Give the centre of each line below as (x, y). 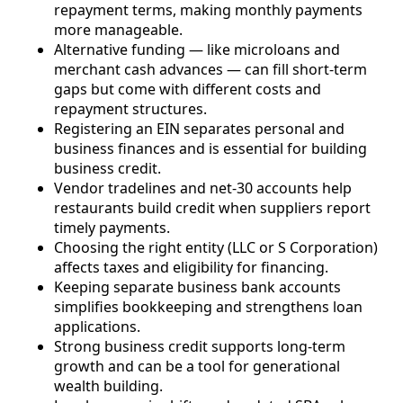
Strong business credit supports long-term (200, 347)
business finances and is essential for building (210, 149)
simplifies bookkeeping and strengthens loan (208, 307)
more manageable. (118, 30)
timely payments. (112, 228)
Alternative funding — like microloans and (197, 50)
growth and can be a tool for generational (197, 367)
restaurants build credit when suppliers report (212, 208)
